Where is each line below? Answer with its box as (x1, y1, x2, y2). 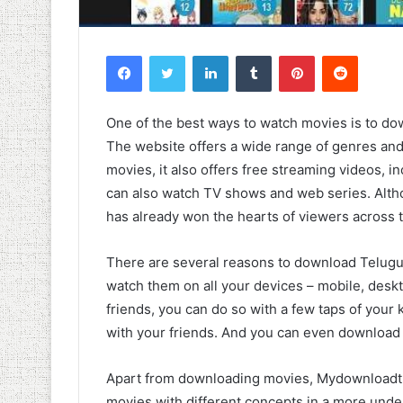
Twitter (184, 48, 224, 63)
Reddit (357, 48, 393, 63)
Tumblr (271, 48, 309, 63)
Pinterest (314, 48, 365, 63)
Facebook (141, 48, 196, 63)
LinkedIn (228, 48, 274, 63)
